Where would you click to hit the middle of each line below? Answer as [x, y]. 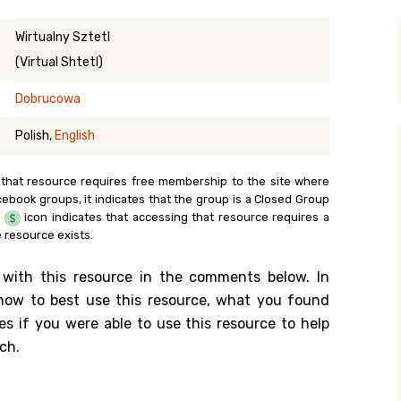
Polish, [35, 136]
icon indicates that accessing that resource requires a [175, 217]
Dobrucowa [48, 99]
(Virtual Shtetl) [59, 62]
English [75, 136]
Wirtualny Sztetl [63, 37]
